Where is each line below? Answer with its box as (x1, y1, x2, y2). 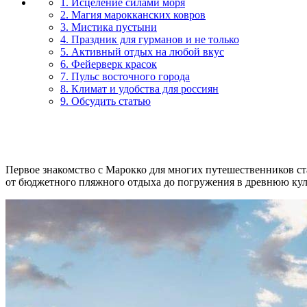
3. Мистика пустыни (60, 21, 157, 33)
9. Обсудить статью (60, 95, 151, 107)
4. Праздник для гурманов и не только (60, 33, 239, 45)
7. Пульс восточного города (60, 70, 190, 82)
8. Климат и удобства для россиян (60, 82, 219, 95)
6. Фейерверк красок (60, 58, 157, 70)
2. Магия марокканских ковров (60, 8, 206, 21)
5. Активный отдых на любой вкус (60, 45, 224, 58)
